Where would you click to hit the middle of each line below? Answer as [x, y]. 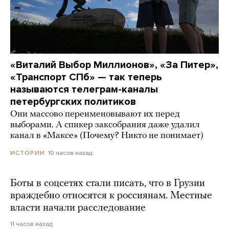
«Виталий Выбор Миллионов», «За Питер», [114, 65]
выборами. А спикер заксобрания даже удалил [105, 125]
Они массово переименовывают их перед [95, 114]
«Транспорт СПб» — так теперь [86, 77]
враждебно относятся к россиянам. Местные [111, 196]
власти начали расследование [78, 208]
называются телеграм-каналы [84, 89]
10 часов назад [70, 153]
